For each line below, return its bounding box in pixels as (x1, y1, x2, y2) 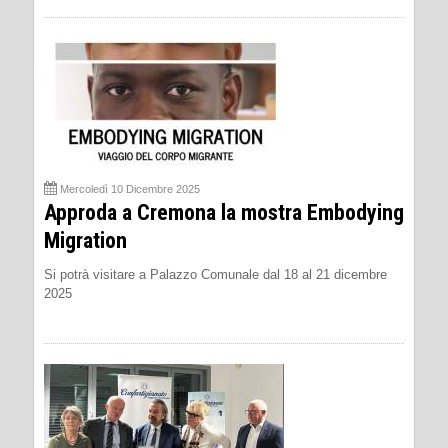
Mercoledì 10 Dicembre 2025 (60, 182, 200, 195)
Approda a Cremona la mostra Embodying (44, 199, 404, 225)
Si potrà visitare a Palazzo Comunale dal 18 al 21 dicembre (44, 266, 387, 282)
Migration (44, 227, 127, 253)
